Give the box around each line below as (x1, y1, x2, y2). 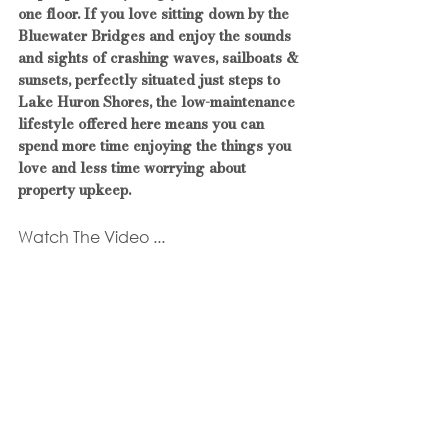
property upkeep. (18, 178, 131, 201)
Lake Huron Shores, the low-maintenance (18, 90, 299, 113)
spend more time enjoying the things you (18, 134, 295, 157)
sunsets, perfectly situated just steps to (18, 68, 284, 91)
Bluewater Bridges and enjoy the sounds (18, 24, 295, 47)
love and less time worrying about (18, 156, 250, 179)
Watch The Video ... (18, 225, 165, 247)
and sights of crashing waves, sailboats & (18, 46, 302, 69)
